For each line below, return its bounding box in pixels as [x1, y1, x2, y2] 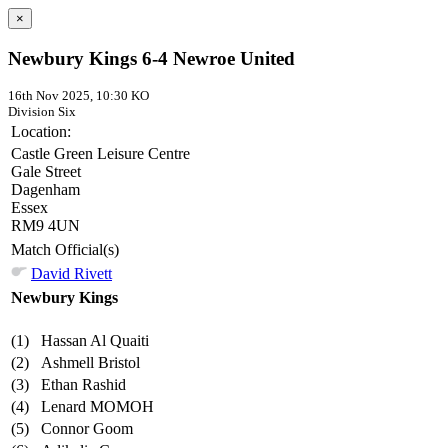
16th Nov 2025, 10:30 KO [8, 88, 149, 104]
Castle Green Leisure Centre [11, 145, 190, 163]
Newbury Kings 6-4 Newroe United [8, 47, 295, 69]
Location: [11, 123, 71, 141]
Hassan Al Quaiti [41, 332, 149, 350]
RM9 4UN [11, 217, 80, 235]
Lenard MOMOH [41, 398, 154, 416]
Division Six [8, 104, 76, 120]
